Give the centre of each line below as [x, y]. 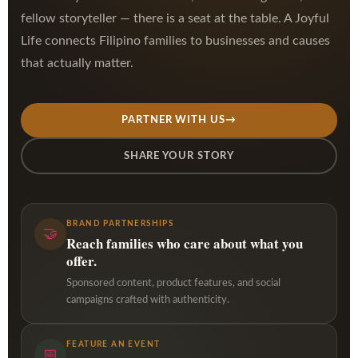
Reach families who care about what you [185, 244]
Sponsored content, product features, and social [173, 284]
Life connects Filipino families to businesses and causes [175, 41]
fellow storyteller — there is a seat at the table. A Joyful [175, 19]
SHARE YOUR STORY [179, 156]
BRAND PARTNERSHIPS [120, 224]
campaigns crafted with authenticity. [148, 300]
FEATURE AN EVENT [113, 345]
